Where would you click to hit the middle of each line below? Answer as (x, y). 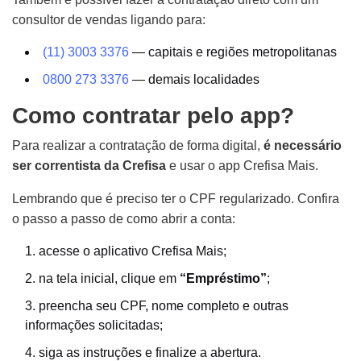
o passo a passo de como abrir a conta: (124, 218)
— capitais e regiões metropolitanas (233, 52)
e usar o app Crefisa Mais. (244, 165)
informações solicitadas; (94, 325)
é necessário (303, 145)
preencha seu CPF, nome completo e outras (164, 305)
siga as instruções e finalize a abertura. (150, 352)
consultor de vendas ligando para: (109, 19)
